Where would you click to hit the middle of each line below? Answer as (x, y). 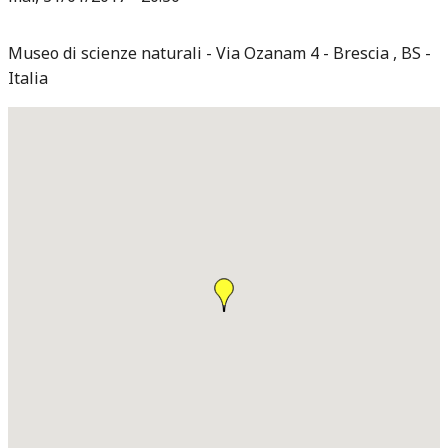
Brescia (363, 53)
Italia (28, 78)
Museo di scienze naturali (105, 53)
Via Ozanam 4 (267, 53)
